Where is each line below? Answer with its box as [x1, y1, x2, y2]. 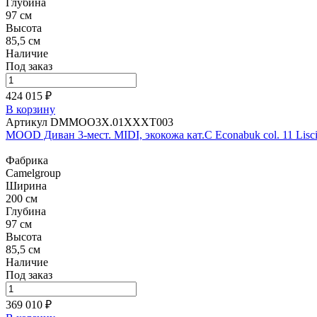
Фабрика [6, 154, 48, 166]
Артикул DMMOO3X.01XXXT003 [6, 116, 173, 128]
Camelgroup [6, 167, 61, 179]
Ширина [6, 180, 47, 192]
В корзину [6, 103, 55, 115]
